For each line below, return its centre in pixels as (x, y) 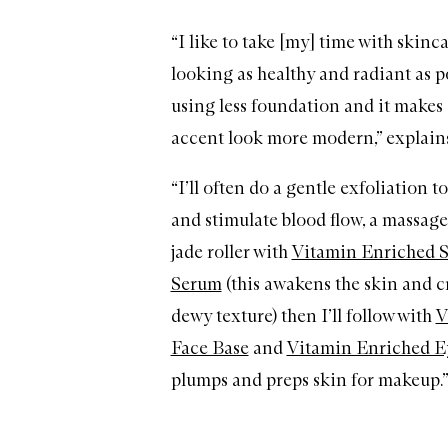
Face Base (209, 348)
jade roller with (231, 252)
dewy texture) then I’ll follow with (303, 316)
